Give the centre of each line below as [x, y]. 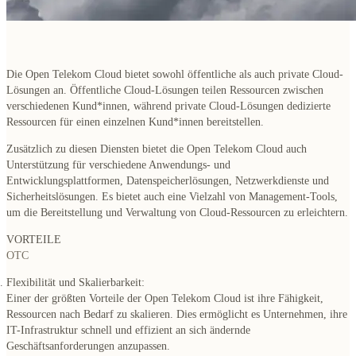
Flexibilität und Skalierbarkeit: [75, 282]
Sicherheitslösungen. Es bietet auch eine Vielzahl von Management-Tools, [172, 196]
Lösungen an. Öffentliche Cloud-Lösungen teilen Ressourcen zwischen [165, 90]
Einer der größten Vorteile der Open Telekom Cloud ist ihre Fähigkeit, [165, 298]
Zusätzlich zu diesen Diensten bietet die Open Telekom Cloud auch [157, 149]
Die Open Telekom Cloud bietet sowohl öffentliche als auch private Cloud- [175, 74]
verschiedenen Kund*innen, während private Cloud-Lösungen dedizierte [168, 106]
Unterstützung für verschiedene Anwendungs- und [118, 164]
